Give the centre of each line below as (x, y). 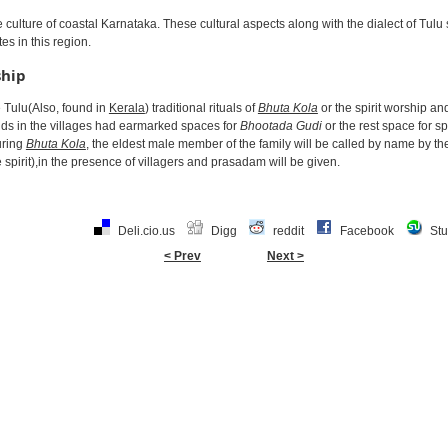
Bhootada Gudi (280, 125)
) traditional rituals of (201, 107)
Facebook (367, 230)
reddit (289, 230)
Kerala (126, 107)
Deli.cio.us (147, 230)
